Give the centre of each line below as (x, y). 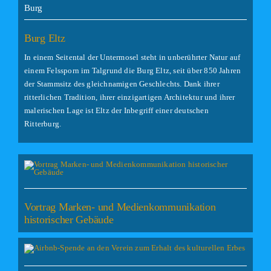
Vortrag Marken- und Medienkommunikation (120, 207)
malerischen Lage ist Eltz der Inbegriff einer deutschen (116, 111)
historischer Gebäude (69, 220)
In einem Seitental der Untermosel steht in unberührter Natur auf (132, 57)
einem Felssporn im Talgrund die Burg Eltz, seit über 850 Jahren (132, 71)
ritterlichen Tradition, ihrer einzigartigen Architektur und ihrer (129, 97)
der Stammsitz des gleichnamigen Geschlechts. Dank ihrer (122, 84)
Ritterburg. (43, 124)
